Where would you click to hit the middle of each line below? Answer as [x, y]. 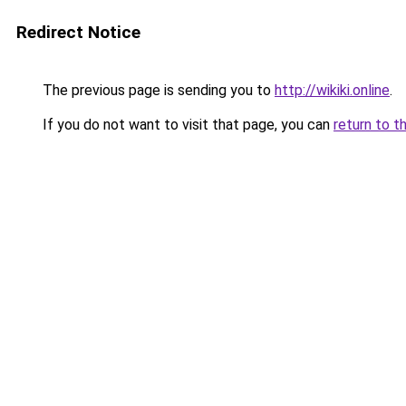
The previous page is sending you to [157, 90]
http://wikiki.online [332, 90]
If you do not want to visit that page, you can [186, 125]
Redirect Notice [78, 32]
